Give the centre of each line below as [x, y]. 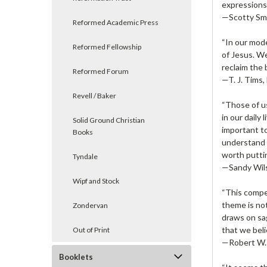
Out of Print [91, 230]
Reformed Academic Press [116, 22]
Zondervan [90, 205]
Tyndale [85, 156]
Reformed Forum [101, 71]
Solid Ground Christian [109, 120]
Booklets [76, 257]
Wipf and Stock [96, 181]
